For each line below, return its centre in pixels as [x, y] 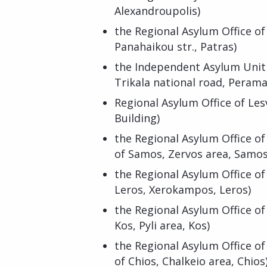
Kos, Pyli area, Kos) [162, 225]
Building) [137, 118]
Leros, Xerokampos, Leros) [183, 190]
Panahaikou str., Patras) [176, 46]
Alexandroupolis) [157, 11]
